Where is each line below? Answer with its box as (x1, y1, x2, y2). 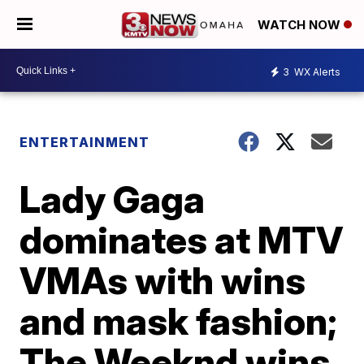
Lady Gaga (19, 176, 206, 222)
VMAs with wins (19, 258, 306, 303)
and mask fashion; (19, 298, 338, 344)
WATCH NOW (258, 17, 344, 33)
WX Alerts (292, 65, 340, 78)
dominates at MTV (19, 217, 344, 262)
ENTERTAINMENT (19, 134, 150, 150)
